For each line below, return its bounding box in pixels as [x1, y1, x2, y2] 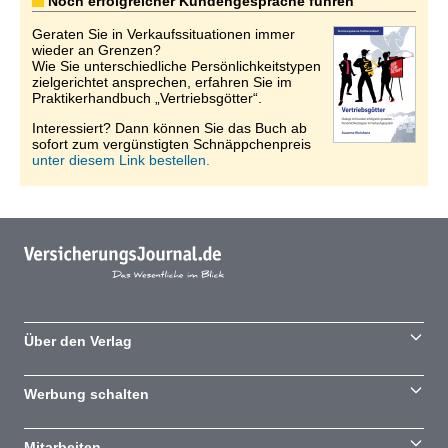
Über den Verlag [24, 333, 132, 349]
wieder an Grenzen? [32, 42, 161, 58]
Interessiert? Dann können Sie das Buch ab [32, 120, 307, 136]
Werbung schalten [24, 386, 149, 402]
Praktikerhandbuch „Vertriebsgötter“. [32, 90, 262, 106]
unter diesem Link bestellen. [32, 152, 210, 168]
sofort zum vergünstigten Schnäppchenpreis [32, 136, 311, 152]
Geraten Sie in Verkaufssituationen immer [32, 26, 295, 42]
